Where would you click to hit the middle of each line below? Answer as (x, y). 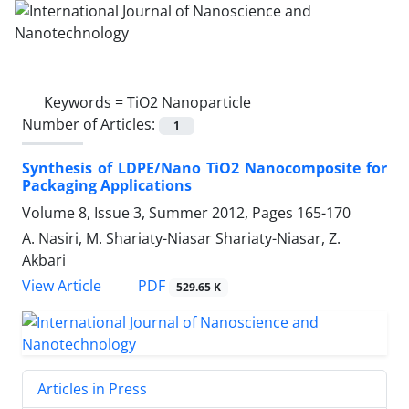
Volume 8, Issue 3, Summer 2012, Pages (159, 213)
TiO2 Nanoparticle (189, 102)
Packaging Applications (107, 186)
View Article (62, 286)
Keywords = (85, 102)
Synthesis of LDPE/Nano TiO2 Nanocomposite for (204, 168)
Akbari (44, 261)
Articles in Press (92, 389)
